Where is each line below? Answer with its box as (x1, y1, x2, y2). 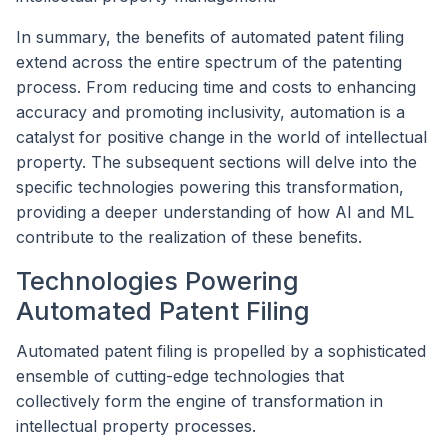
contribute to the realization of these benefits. (16, 227, 362, 248)
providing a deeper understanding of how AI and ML (16, 202, 414, 223)
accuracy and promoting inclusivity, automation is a (16, 102, 405, 123)
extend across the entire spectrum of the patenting (16, 52, 402, 73)
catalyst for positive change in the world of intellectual (16, 127, 427, 148)
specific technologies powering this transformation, (16, 177, 404, 198)
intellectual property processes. (16, 415, 256, 436)
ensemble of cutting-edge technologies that (16, 365, 344, 386)
